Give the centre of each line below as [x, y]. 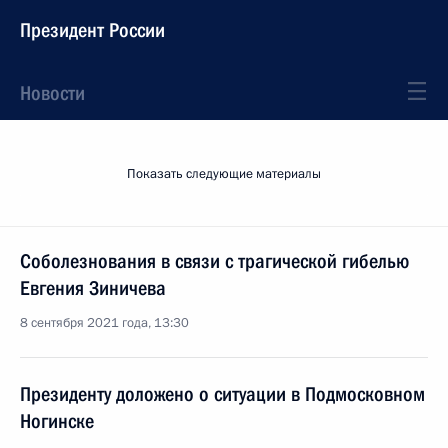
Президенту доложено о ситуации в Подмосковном [222, 394]
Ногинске [57, 421]
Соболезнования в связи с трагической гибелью [214, 261]
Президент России [92, 30]
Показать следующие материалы [224, 174]
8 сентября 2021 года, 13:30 [104, 323]
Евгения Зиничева [93, 288]
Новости [52, 93]
